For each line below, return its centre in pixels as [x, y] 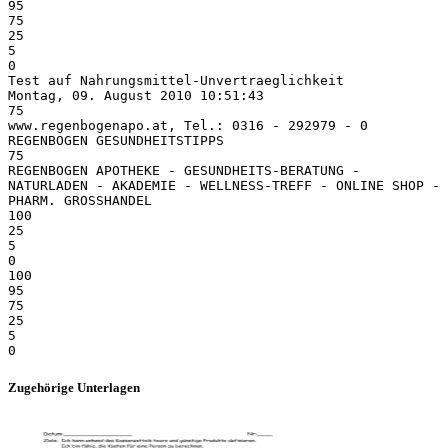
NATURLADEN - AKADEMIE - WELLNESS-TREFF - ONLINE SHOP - [224, 185]
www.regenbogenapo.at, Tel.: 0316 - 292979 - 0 [188, 125]
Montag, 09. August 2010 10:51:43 [136, 95]
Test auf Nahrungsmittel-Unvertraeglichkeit [176, 80]
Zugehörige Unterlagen [74, 387]
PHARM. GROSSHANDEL [80, 200]
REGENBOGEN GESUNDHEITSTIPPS [116, 140]
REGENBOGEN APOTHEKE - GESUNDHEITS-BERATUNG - [184, 170]
